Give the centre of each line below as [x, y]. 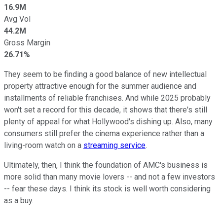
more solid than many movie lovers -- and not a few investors [110, 177]
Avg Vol [17, 19]
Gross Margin [27, 42]
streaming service [114, 145]
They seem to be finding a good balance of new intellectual [105, 74]
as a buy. [19, 200]
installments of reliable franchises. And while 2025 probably [107, 98]
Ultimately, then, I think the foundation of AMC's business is [106, 165]
